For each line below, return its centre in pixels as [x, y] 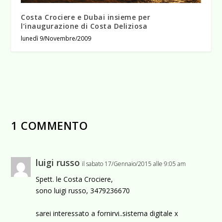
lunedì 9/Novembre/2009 [56, 39]
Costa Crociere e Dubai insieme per [86, 17]
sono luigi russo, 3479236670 [83, 191]
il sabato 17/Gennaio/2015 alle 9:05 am [134, 164]
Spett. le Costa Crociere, [75, 179]
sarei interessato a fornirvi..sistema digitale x [107, 213]
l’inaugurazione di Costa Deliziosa [84, 26]
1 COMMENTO [50, 126]
